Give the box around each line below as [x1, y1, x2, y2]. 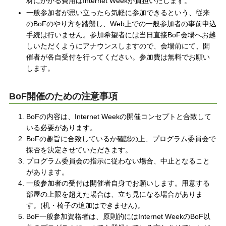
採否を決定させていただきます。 [26, 146, 133, 154]
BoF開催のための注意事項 [9, 91, 118, 102]
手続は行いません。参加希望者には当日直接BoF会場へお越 [26, 31, 216, 39]
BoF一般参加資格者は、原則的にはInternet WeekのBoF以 [26, 212, 211, 221]
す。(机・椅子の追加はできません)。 [26, 201, 145, 210]
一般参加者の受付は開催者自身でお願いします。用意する [26, 179, 210, 188]
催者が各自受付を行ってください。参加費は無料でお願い [26, 53, 210, 62]
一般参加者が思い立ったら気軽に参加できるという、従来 [26, 9, 210, 17]
